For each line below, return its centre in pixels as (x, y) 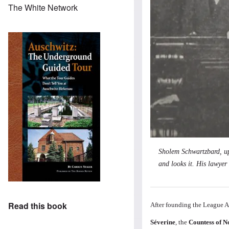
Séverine (163, 222)
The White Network (43, 7)
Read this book (38, 206)
